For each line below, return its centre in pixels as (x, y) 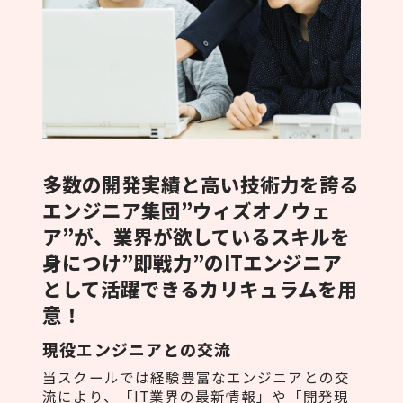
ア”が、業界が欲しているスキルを (197, 236)
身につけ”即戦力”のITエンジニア (193, 262)
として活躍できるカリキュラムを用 (200, 288)
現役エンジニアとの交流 (137, 349)
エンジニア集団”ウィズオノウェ (187, 210)
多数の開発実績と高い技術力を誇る (201, 184)
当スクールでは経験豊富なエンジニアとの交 (196, 376)
